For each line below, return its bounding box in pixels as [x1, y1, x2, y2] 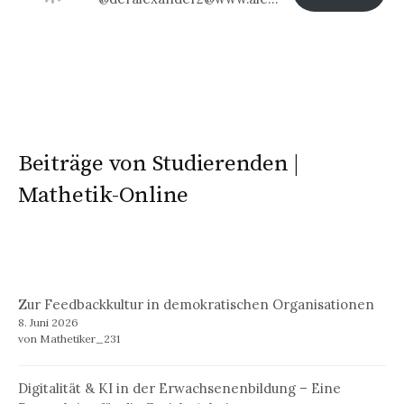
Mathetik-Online [18, 180, 189, 209]
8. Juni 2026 [18, 316, 78, 330]
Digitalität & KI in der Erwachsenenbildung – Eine [18, 380, 341, 398]
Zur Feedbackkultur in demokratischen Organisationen [18, 296, 374, 314]
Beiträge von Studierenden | [18, 149, 299, 178]
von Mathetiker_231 [18, 332, 120, 346]
